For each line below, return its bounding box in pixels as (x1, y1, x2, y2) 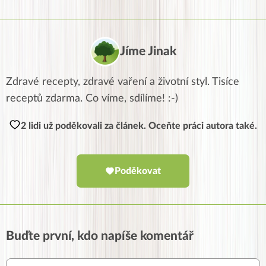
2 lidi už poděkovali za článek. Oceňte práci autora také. (21, 121, 257, 131)
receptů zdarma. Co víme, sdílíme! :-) (6, 93, 178, 104)
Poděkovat (115, 166, 161, 176)
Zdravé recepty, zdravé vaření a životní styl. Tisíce (6, 77, 239, 88)
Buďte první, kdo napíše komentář (6, 230, 194, 243)
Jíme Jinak (119, 45, 176, 58)
